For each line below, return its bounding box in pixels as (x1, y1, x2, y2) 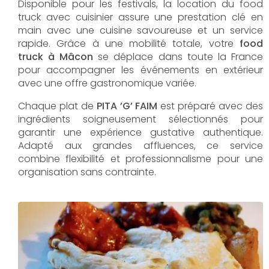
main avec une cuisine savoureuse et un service (18, 23, 263, 37)
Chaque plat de (18, 98, 97, 113)
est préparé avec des (160, 98, 264, 113)
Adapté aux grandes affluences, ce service (18, 138, 263, 153)
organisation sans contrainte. (18, 165, 156, 179)
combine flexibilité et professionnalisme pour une (18, 151, 263, 166)
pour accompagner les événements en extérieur (18, 62, 263, 77)
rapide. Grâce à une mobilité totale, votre (18, 36, 240, 50)
